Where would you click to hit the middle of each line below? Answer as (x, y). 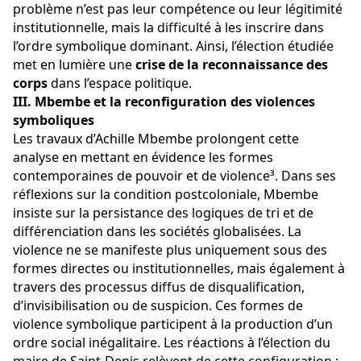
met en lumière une (74, 65)
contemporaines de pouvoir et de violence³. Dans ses (176, 176)
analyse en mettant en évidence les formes (145, 158)
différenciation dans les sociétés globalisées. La (159, 232)
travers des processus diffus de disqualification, (160, 287)
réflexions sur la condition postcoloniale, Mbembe (167, 195)
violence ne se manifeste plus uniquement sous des (172, 250)
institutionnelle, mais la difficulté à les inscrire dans (170, 28)
